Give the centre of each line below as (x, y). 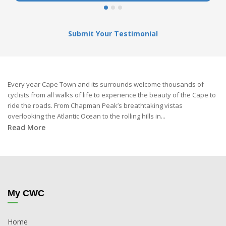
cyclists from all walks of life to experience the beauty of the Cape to (112, 95)
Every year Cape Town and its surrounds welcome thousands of (106, 84)
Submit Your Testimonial (113, 33)
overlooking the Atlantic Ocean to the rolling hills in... (87, 116)
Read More (26, 127)
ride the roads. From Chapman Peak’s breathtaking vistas (95, 105)
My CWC (26, 193)
